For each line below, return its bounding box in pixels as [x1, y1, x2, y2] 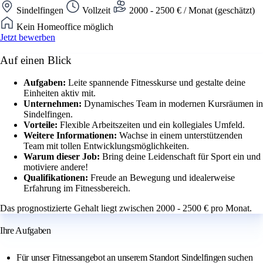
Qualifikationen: [23, 173, 90, 183]
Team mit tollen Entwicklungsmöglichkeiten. [23, 141, 189, 151]
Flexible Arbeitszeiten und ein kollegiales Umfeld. [60, 120, 245, 130]
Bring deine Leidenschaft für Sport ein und [102, 151, 261, 162]
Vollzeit [80, 5, 113, 15]
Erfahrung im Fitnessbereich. [23, 183, 130, 194]
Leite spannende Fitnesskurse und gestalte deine [68, 77, 245, 88]
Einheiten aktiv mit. [23, 88, 96, 99]
